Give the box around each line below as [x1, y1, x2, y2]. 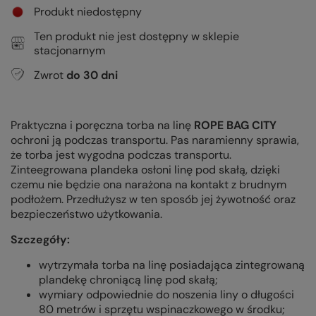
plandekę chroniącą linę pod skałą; [39, 272, 218, 288]
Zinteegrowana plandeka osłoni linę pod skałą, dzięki [11, 162, 280, 178]
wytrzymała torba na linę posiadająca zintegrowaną [39, 257, 305, 273]
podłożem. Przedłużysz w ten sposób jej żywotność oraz [11, 192, 296, 207]
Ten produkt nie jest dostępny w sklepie [34, 29, 239, 44]
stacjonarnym [34, 43, 105, 59]
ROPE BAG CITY [194, 118, 276, 133]
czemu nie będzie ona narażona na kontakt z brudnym [11, 177, 286, 193]
